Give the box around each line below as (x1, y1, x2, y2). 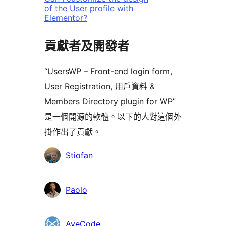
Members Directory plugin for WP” (44, 96, 176, 106)
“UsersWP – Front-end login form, (44, 66, 172, 76)
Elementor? (44, 12, 87, 23)
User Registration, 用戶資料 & (44, 81, 155, 91)
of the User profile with (44, 3, 133, 13)
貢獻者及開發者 (44, 38, 129, 53)
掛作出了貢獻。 (44, 126, 101, 137)
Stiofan (66, 150, 93, 160)
